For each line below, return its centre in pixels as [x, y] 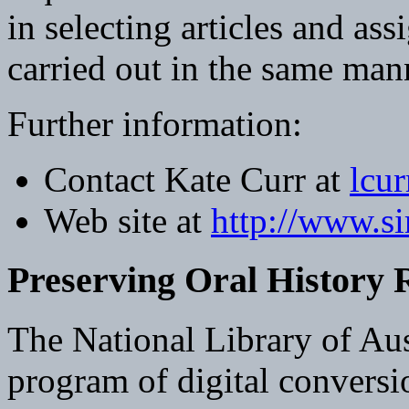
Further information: [155, 124]
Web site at [127, 221]
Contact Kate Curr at [197, 180]
